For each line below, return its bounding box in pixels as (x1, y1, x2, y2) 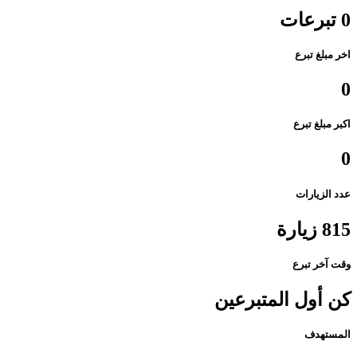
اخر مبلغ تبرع (295, 48, 351, 61)
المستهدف (304, 328, 351, 341)
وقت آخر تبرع (292, 257, 351, 270)
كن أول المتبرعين (214, 289, 351, 311)
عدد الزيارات (296, 187, 351, 200)
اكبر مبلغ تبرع (293, 118, 351, 131)
